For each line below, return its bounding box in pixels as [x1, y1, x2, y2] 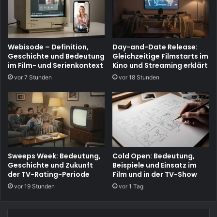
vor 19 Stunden [14, 182, 55, 190]
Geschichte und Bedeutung [8, 51, 105, 61]
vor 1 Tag [119, 182, 143, 190]
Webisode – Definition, [8, 42, 89, 52]
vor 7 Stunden [14, 73, 52, 81]
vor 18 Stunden [119, 73, 159, 81]
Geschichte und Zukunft [8, 160, 93, 170]
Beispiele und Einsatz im [112, 160, 197, 170]
